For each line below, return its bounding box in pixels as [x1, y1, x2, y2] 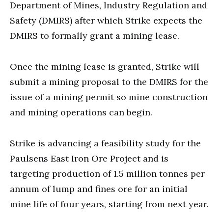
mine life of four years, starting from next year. [10, 198, 209, 210]
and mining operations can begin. [10, 106, 152, 118]
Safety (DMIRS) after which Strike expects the [10, 14, 202, 26]
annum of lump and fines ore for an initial [10, 183, 188, 194]
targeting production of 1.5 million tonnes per [10, 167, 205, 179]
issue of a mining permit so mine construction [10, 91, 208, 103]
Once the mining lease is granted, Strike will [10, 60, 199, 72]
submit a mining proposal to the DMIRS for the [10, 76, 208, 87]
